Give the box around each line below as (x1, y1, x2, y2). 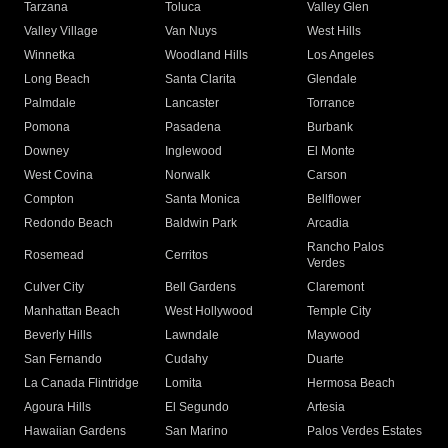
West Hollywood (165, 304, 254, 319)
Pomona (24, 120, 70, 135)
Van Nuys (165, 24, 218, 39)
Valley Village (24, 24, 98, 39)
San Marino (165, 424, 229, 439)
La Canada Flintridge (24, 376, 139, 391)
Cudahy (165, 352, 209, 367)
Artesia (306, 400, 345, 415)
